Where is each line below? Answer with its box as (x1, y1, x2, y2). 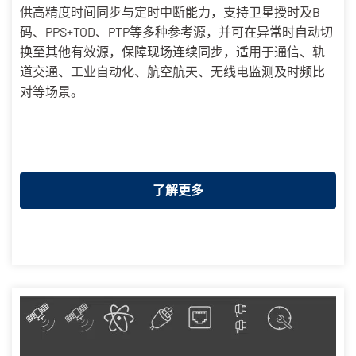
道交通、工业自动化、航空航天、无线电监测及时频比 (20, 63, 325, 79)
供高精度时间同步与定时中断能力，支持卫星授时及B (20, 3, 320, 19)
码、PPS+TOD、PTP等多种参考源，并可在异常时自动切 (20, 23, 333, 39)
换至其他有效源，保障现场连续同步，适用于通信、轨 (20, 43, 325, 59)
